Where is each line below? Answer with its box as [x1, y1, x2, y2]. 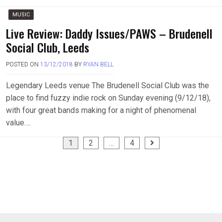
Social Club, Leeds [6, 38, 89, 56]
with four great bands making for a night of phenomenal [6, 106, 196, 115]
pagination [5, 149, 55, 166]
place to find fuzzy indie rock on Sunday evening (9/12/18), [6, 93, 211, 103]
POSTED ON [6, 61, 40, 68]
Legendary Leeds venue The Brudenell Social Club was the [6, 81, 209, 90]
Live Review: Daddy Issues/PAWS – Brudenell [6, 24, 213, 42]
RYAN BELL [83, 61, 113, 68]
